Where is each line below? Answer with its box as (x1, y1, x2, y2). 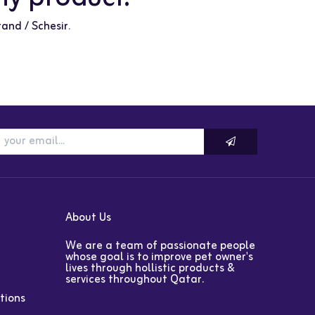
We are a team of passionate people (65, 237, 256, 256)
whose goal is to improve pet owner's (65, 248, 254, 267)
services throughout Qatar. (65, 271, 207, 290)
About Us (65, 209, 112, 228)
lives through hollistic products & (65, 259, 236, 278)
